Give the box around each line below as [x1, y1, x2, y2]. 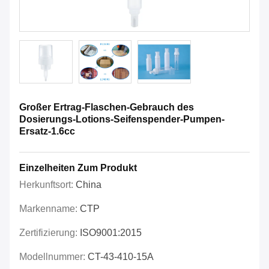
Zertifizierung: [19, 228, 80, 238]
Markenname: [19, 204, 80, 214]
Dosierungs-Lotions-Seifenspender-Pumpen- [19, 114, 225, 125]
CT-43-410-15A [88, 252, 154, 262]
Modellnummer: [19, 252, 88, 262]
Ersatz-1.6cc [19, 126, 75, 137]
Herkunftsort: [19, 180, 76, 190]
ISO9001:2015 [80, 228, 142, 238]
